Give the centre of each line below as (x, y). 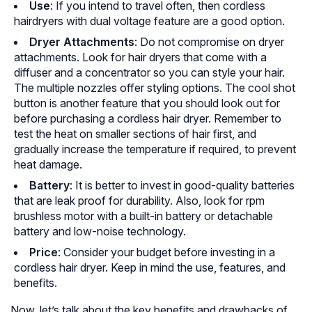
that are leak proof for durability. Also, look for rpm (139, 201)
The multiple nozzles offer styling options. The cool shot (155, 88)
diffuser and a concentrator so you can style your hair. (149, 73)
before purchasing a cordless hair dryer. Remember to (148, 119)
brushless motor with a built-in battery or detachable (143, 216)
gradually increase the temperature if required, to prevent (155, 149)
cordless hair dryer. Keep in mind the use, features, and (150, 268)
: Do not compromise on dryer (209, 42)
